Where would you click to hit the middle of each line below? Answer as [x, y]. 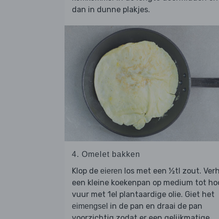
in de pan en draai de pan [155, 206]
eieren [111, 171]
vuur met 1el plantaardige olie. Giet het [143, 194]
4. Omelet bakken [106, 154]
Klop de [86, 171]
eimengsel [90, 206]
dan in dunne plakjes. [111, 10]
